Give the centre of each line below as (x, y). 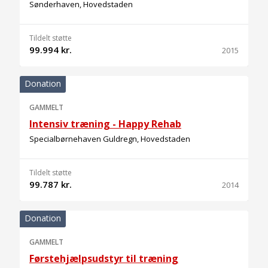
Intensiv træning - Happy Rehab (105, 124)
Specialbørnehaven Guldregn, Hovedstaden (110, 139)
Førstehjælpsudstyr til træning (104, 258)
